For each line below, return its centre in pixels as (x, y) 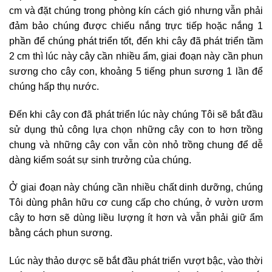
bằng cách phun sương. (61, 233)
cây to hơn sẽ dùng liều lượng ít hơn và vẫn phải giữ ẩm (136, 218)
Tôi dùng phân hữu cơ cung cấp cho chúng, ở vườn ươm (136, 203)
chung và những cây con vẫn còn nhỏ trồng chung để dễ (136, 144)
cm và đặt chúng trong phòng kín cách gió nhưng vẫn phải (136, 10)
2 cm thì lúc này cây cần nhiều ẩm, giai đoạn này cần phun (136, 56)
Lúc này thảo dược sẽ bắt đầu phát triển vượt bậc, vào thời (136, 261)
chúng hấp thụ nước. (54, 86)
